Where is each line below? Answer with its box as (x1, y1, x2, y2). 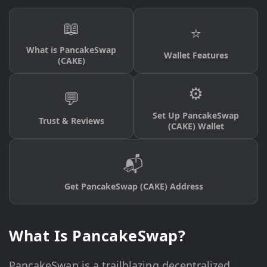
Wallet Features (163, 49, 228, 61)
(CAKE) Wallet (167, 120, 224, 132)
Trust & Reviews (38, 115, 104, 127)
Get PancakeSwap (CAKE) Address (64, 181, 203, 193)
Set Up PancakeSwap (153, 110, 239, 122)
